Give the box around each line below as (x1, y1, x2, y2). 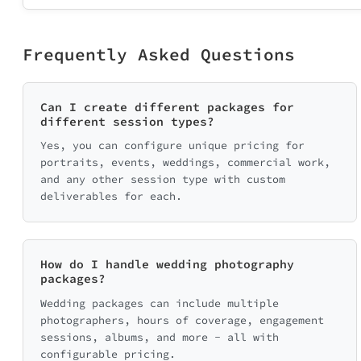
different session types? (40, 114, 214, 129)
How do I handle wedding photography (40, 257, 294, 272)
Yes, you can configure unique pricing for (40, 139, 305, 152)
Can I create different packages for (40, 99, 294, 114)
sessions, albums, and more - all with (40, 330, 279, 344)
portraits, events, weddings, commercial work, (40, 156, 330, 169)
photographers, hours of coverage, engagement (40, 313, 324, 327)
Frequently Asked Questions (23, 43, 295, 65)
